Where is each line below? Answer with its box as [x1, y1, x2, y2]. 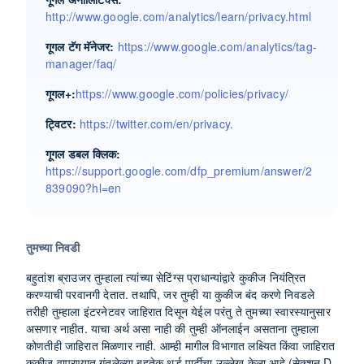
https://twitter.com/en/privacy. [80, 115, 234, 132]
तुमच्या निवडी [26, 239, 80, 255]
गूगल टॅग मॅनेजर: [45, 38, 118, 54]
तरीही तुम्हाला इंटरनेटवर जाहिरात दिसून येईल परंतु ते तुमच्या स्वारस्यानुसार [26, 303, 331, 319]
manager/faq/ [45, 55, 117, 71]
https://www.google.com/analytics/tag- [117, 38, 318, 54]
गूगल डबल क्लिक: [45, 145, 121, 162]
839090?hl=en [45, 180, 122, 196]
